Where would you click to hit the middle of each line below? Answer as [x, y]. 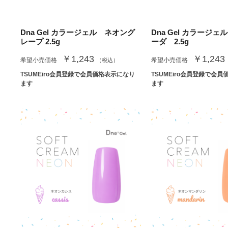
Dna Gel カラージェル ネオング [78, 33]
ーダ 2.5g [170, 42]
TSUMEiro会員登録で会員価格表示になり [78, 75]
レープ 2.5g [40, 42]
